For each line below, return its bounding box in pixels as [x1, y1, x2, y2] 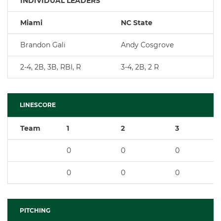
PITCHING [20, 207, 50, 214]
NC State [121, 18, 152, 27]
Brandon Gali [20, 40, 66, 49]
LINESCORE [20, 101, 56, 109]
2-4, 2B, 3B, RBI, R [20, 63, 81, 72]
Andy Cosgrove [121, 40, 174, 49]
